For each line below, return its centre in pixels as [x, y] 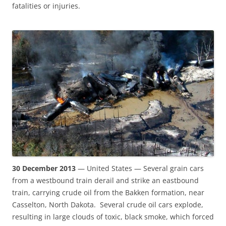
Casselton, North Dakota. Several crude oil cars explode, [108, 205]
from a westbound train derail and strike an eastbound [105, 181]
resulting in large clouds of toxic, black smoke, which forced [113, 217]
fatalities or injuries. [46, 6]
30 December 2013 [44, 168]
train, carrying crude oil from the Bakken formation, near [108, 193]
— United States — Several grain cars [140, 168]
